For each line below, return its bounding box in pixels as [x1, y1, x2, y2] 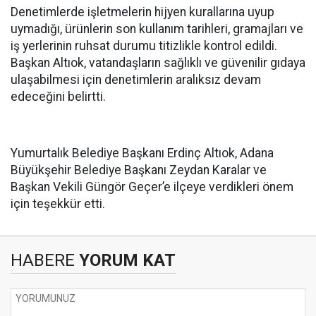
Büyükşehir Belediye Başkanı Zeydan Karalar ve [11, 163, 267, 177]
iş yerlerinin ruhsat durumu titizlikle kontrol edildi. [11, 39, 277, 53]
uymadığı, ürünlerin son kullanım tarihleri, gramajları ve [11, 22, 303, 36]
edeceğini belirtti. [11, 90, 106, 104]
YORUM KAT [75, 250, 176, 270]
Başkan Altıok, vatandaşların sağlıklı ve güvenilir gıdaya [11, 56, 305, 70]
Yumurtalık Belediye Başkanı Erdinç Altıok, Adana [11, 146, 274, 160]
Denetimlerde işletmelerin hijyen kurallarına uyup [11, 5, 274, 19]
